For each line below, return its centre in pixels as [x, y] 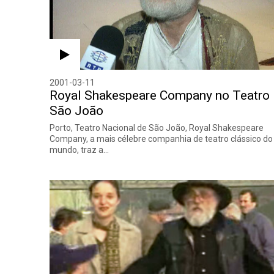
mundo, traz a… [80, 150]
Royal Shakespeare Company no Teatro [160, 95]
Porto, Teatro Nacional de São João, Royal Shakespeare [157, 128]
